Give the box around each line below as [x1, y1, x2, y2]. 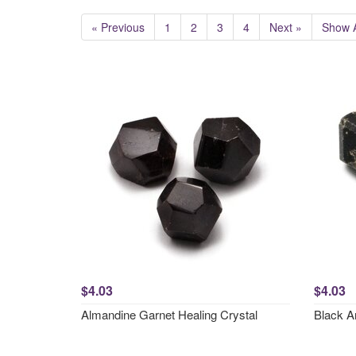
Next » [269, 19, 302, 35]
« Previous [91, 19, 145, 35]
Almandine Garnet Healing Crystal [81, 306, 257, 323]
